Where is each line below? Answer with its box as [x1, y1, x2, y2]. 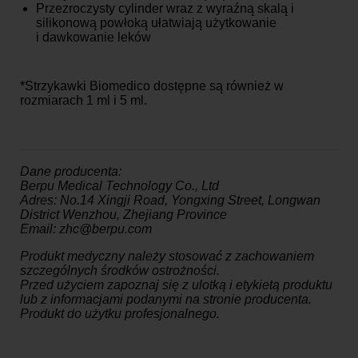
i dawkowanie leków [36, 30, 151, 44]
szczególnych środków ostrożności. [20, 263, 220, 277]
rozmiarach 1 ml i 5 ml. [20, 93, 147, 107]
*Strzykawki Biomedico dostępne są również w [20, 78, 284, 93]
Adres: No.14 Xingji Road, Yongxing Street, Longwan [20, 193, 320, 207]
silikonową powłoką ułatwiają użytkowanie [36, 15, 276, 30]
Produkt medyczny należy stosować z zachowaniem [20, 249, 314, 263]
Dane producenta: [20, 164, 121, 178]
